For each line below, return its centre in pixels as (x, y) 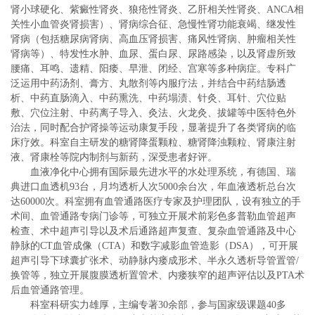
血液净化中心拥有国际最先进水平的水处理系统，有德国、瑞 (163, 172)
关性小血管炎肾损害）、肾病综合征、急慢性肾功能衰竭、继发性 (153, 25)
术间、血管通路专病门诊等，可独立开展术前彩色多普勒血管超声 (153, 217)
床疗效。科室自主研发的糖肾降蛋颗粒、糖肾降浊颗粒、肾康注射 (153, 143)
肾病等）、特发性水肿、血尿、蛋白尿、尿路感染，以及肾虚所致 (153, 54)
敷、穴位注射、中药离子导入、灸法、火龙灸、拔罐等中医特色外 (153, 113)
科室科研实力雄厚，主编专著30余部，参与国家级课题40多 (158, 305)
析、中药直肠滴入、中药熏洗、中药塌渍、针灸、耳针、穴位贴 (148, 98)
